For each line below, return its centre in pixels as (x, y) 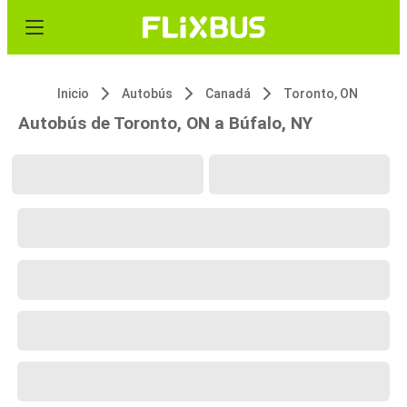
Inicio (73, 94)
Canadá (228, 94)
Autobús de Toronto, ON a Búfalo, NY (165, 123)
